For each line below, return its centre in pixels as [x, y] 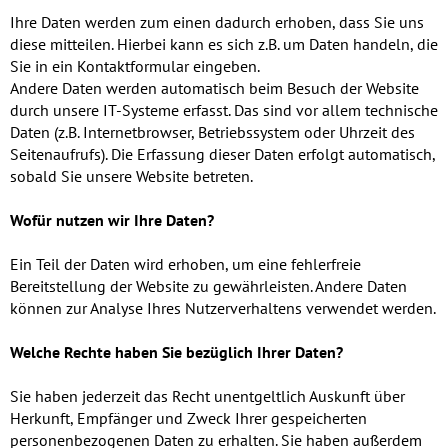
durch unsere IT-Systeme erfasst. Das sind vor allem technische [224, 110]
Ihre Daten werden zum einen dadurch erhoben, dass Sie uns [217, 22]
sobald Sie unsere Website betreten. [131, 176]
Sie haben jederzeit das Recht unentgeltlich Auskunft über [207, 396]
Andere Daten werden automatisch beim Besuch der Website [214, 88]
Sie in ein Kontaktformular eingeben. [135, 66]
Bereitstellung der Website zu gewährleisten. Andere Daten [208, 286]
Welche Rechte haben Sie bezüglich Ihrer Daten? [176, 352]
